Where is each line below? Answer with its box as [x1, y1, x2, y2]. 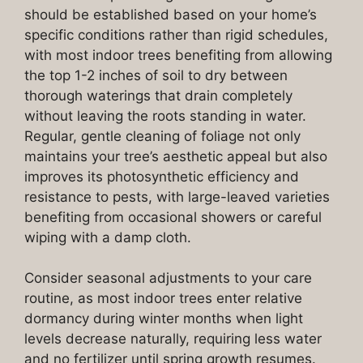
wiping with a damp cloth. [24, 228, 191, 246]
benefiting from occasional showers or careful [24, 208, 322, 225]
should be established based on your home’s [24, 6, 317, 23]
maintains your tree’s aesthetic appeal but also [24, 147, 327, 164]
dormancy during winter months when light [24, 310, 303, 327]
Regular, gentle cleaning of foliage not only [24, 127, 301, 144]
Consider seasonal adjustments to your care [24, 270, 312, 287]
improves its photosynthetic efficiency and [24, 168, 299, 185]
